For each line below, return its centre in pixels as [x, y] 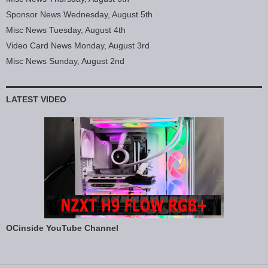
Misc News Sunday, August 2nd [65, 61]
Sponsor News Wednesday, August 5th [79, 14]
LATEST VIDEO [36, 99]
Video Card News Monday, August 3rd [78, 45]
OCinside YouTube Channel [62, 228]
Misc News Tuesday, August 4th [66, 30]
